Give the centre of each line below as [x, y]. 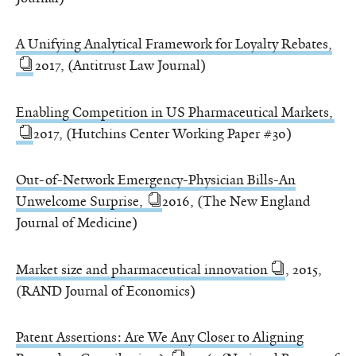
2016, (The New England [236, 201]
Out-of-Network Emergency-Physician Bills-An [156, 180]
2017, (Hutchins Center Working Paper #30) [163, 133]
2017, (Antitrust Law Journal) [120, 66]
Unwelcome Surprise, [80, 201]
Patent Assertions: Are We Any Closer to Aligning [160, 337]
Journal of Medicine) [77, 223]
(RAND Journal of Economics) [106, 290]
